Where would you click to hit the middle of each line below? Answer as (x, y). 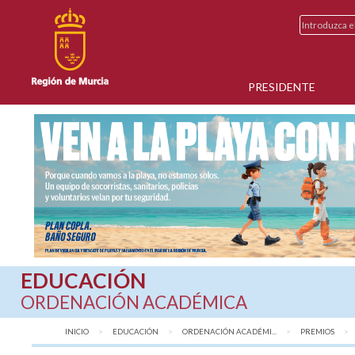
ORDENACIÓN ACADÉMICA (134, 303)
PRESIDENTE (282, 86)
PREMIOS (318, 332)
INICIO (77, 332)
